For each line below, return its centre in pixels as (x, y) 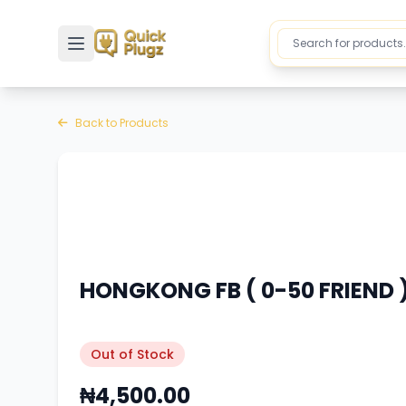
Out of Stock (132, 354)
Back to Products (122, 123)
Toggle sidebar (117, 39)
